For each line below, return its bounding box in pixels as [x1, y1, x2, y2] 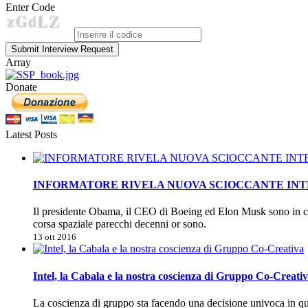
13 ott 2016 [33, 232, 76, 243]
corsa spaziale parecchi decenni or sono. [33, 218, 206, 230]
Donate [5, 80, 37, 93]
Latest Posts [5, 128, 57, 140]
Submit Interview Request [11, 43, 113, 54]
